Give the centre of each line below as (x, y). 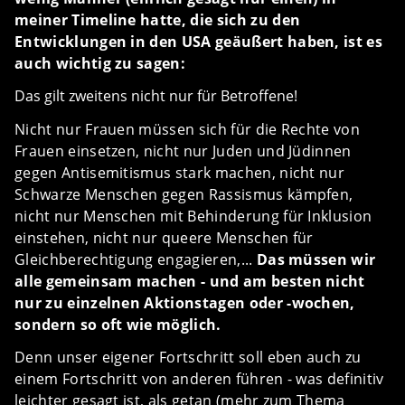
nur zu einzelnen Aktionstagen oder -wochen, (185, 303)
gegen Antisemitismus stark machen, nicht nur (180, 173)
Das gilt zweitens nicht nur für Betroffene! (156, 96)
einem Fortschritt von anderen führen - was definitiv (199, 379)
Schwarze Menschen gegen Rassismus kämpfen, (184, 194)
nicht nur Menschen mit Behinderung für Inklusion (193, 216)
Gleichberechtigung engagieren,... (136, 259)
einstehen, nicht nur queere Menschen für (164, 238)
